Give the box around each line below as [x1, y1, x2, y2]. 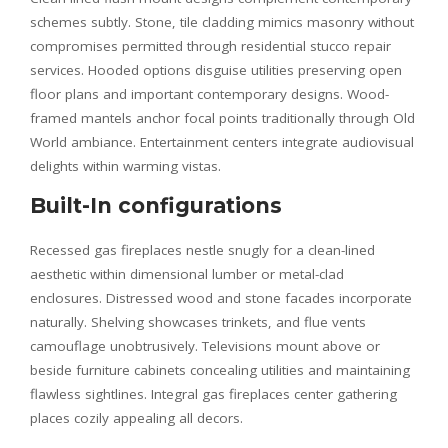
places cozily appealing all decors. [30, 408, 243, 427]
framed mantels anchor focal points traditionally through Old [30, 108, 415, 127]
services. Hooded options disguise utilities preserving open [30, 60, 402, 79]
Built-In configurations [30, 192, 282, 218]
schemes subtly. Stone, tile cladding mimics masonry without [30, 12, 414, 31]
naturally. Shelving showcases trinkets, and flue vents [30, 312, 366, 331]
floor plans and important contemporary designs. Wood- [30, 84, 389, 103]
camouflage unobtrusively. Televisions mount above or [30, 336, 380, 355]
